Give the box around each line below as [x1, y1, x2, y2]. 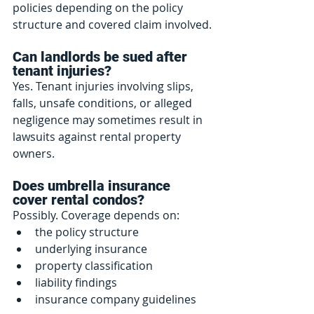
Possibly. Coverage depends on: [13, 207, 179, 223]
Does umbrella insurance [13, 177, 174, 194]
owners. [13, 145, 55, 161]
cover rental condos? [13, 191, 144, 208]
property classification [35, 257, 153, 273]
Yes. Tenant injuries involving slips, [13, 78, 196, 94]
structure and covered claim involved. [13, 16, 212, 32]
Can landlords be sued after [13, 48, 191, 65]
